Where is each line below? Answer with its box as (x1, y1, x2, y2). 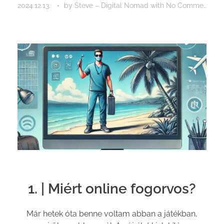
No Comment (166, 1, 203, 9)
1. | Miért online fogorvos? (28, 180, 196, 197)
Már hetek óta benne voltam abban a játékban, (26, 209, 197, 219)
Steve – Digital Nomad (74, 1, 150, 9)
